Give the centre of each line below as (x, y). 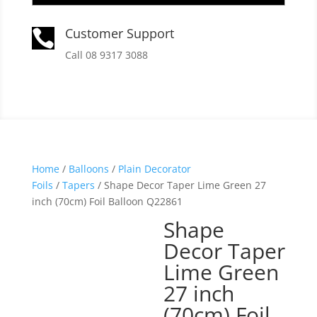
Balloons (88, 168)
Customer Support (119, 33)
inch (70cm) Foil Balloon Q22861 (107, 201)
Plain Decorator (154, 168)
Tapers (78, 185)
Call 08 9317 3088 (106, 54)
